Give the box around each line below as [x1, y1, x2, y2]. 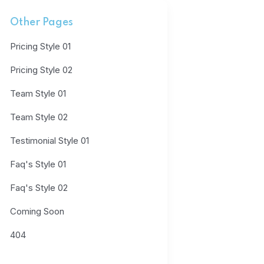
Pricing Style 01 [9, 41, 71, 52]
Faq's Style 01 [9, 159, 66, 170]
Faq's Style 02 [9, 182, 68, 193]
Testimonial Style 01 [9, 135, 89, 146]
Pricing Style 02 [9, 64, 72, 75]
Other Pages [9, 17, 73, 28]
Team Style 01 [9, 88, 66, 99]
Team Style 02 [9, 111, 68, 123]
